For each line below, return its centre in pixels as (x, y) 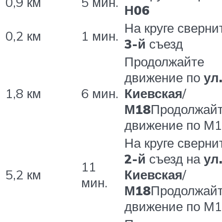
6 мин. (100, 93)
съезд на (175, 158)
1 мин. (100, 35)
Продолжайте (164, 61)
